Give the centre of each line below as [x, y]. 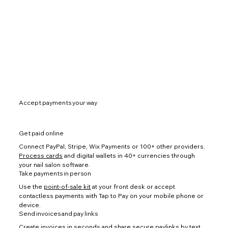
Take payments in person [55, 174]
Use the [32, 187]
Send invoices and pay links [59, 214]
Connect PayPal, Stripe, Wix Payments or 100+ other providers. [112, 147]
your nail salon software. [55, 165]
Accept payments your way [58, 103]
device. [30, 205]
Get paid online [41, 133]
